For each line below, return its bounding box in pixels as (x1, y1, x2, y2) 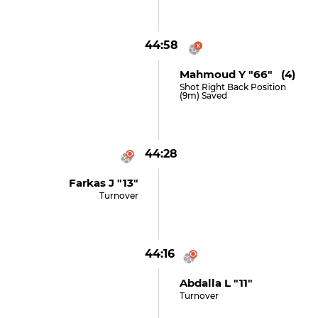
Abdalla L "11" (179, 276, 253, 290)
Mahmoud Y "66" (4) (179, 67, 295, 81)
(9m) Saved (179, 90, 227, 101)
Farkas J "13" (69, 176, 139, 190)
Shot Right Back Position (179, 82, 286, 92)
